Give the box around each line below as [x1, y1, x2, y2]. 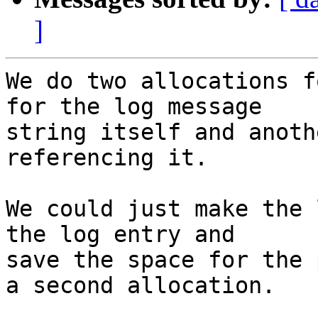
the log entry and [6, 221, 235, 248]
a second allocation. [6, 273, 275, 299]
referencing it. [6, 145, 208, 171]
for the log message [6, 94, 262, 120]
